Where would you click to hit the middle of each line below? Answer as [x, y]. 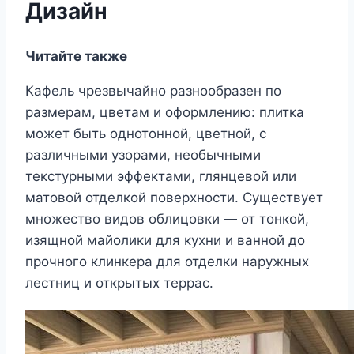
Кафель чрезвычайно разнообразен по [153, 90]
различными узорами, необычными [143, 154]
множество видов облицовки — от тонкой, [167, 218]
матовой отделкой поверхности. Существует [174, 197]
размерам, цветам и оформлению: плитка [165, 112]
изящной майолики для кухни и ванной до [165, 240]
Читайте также [76, 56]
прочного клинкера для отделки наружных [167, 261]
